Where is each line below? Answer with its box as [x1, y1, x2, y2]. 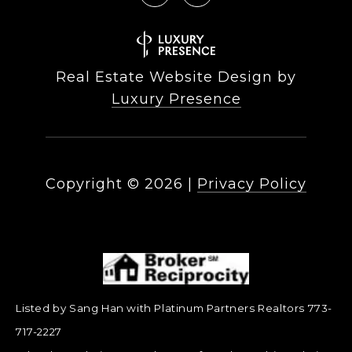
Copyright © [46, 175, 140, 193]
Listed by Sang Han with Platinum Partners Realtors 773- [16, 302, 333, 315]
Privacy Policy [197, 175, 306, 193]
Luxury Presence [111, 90, 241, 108]
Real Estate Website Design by [56, 68, 296, 86]
